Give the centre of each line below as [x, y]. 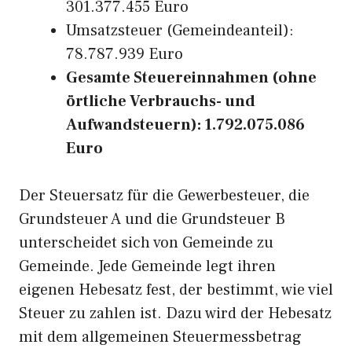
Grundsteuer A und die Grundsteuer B [152, 219]
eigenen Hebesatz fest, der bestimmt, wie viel [176, 290]
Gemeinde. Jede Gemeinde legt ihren [147, 266]
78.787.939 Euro [125, 54]
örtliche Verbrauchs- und [161, 101]
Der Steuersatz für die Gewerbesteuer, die [164, 196]
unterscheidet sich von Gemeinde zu [146, 243]
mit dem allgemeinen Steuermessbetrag [160, 337]
